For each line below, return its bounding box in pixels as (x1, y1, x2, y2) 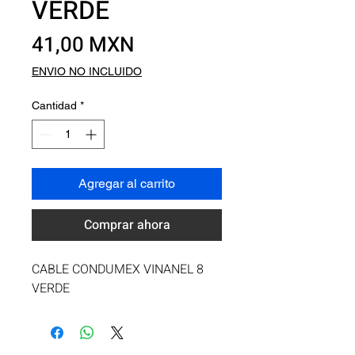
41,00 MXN (32, 30, 135, 60)
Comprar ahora (83, 216, 170, 235)
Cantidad (32, 99, 77, 112)
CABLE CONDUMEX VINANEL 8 (32, 260, 204, 279)
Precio (134, 29, 194, 59)
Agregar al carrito (78, 176, 175, 191)
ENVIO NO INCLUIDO (32, 65, 142, 78)
